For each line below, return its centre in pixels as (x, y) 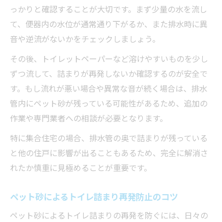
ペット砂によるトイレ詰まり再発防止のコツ (94, 196)
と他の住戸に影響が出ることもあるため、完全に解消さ (109, 152)
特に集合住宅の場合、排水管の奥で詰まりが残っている (109, 138)
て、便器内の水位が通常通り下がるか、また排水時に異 (109, 24)
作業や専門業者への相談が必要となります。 (89, 118)
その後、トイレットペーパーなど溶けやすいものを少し (109, 58)
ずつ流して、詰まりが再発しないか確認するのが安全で (109, 73)
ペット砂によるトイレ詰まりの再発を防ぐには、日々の (109, 215)
